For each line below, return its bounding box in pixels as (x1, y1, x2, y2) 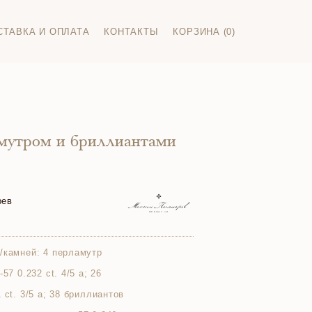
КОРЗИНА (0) (173, 26, 235, 37)
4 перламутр (43, 247, 102, 258)
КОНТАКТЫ (104, 26, 159, 37)
